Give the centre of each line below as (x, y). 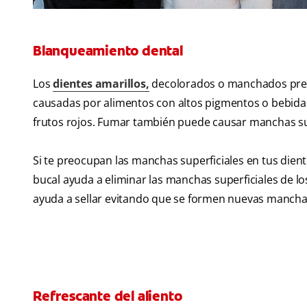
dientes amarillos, (101, 84)
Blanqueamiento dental (108, 51)
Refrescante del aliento (108, 296)
